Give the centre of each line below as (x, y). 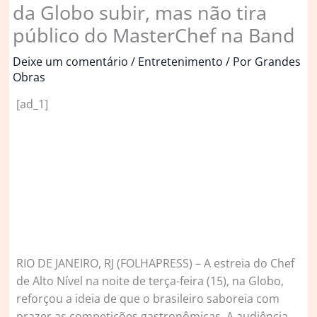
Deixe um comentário (71, 61)
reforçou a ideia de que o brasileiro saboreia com (148, 298)
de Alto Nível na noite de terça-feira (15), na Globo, (150, 281)
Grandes (278, 61)
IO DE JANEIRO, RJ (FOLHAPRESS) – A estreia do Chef (159, 263)
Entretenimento (181, 61)
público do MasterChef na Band (154, 35)
